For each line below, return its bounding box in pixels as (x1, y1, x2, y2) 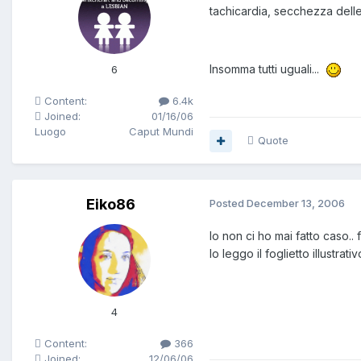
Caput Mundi (129, 125, 193, 139)
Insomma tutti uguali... (210, 62, 326, 77)
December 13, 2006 (247, 197, 345, 210)
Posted (210, 197, 247, 210)
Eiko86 (86, 196, 135, 214)
